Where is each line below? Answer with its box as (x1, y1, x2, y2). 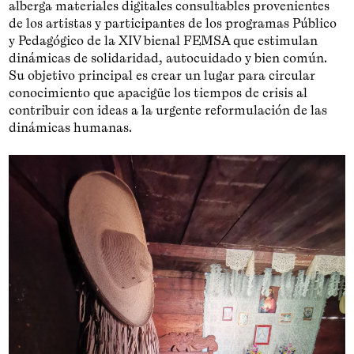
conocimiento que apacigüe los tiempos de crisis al (9, 83, 308, 101)
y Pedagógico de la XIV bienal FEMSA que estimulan (9, 31, 318, 49)
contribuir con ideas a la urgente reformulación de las (9, 100, 328, 119)
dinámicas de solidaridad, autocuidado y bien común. (9, 48, 328, 66)
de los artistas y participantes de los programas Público (9, 13, 337, 32)
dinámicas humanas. (9, 118, 133, 136)
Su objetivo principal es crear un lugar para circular (9, 66, 316, 84)
